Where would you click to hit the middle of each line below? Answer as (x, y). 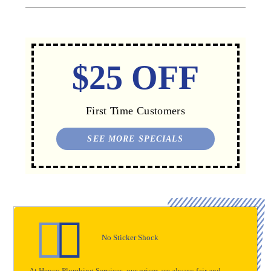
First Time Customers (135, 110)
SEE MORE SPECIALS (135, 139)
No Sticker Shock (130, 237)
